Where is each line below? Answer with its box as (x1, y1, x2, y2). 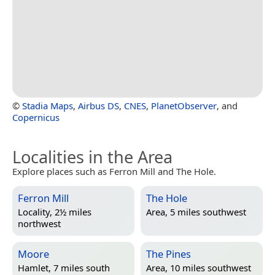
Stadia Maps (22, 99, 73, 112)
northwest (18, 217, 61, 230)
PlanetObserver (151, 99, 217, 112)
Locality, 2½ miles (18, 206, 91, 219)
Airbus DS (78, 99, 119, 112)
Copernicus (12, 110, 60, 123)
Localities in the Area (12, 145, 172, 168)
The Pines (146, 246, 191, 261)
